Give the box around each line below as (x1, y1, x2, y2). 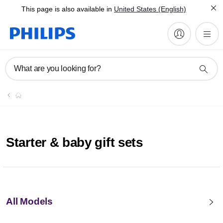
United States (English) (114, 5, 186, 13)
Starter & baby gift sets (6, 135, 143, 150)
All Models (6, 196, 53, 207)
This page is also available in (21, 5, 112, 13)
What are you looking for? (14, 64, 101, 73)
